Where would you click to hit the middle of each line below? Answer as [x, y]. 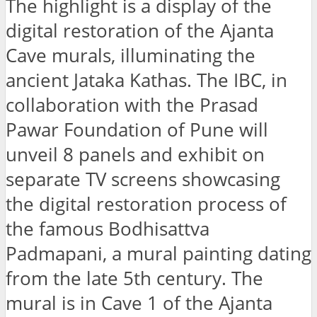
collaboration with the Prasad [132, 105]
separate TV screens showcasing [143, 179]
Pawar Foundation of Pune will [137, 129]
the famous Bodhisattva [108, 229]
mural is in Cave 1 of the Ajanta [139, 303]
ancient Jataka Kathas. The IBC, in [146, 80]
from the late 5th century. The [134, 278]
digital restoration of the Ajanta [140, 30]
